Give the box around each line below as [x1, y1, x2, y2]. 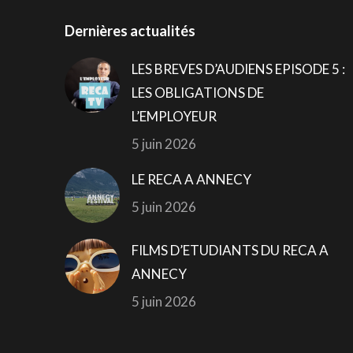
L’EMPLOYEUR [132, 108, 217, 125]
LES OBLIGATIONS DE [132, 84, 264, 102]
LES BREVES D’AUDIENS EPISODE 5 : [132, 61, 345, 78]
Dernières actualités [65, 22, 195, 40]
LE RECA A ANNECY [132, 171, 251, 188]
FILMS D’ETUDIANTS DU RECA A [132, 242, 329, 259]
